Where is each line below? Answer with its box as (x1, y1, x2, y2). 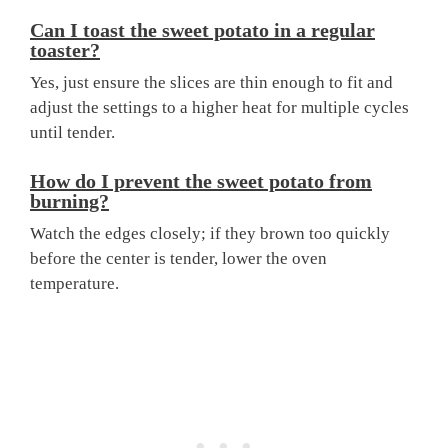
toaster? (30, 39, 100, 62)
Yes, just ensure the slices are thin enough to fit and (30, 73, 393, 93)
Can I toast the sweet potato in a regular (30, 19, 375, 42)
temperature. (30, 273, 119, 293)
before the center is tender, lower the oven (30, 248, 327, 268)
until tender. (30, 123, 115, 143)
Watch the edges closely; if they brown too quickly (30, 223, 390, 243)
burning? (30, 189, 109, 212)
